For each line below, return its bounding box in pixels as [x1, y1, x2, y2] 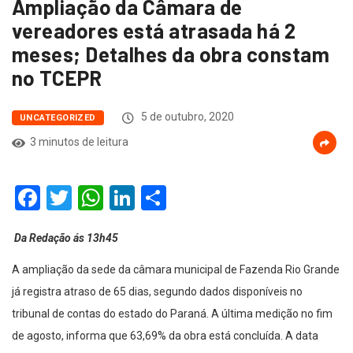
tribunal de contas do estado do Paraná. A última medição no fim [12, 307, 333, 321]
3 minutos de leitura [30, 136, 128, 149]
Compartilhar [166, 183, 310, 214]
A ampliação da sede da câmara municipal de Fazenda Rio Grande [12, 263, 340, 277]
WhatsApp [103, 183, 217, 214]
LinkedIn [135, 183, 227, 214]
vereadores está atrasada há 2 [12, 18, 296, 43]
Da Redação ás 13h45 [14, 232, 118, 245]
